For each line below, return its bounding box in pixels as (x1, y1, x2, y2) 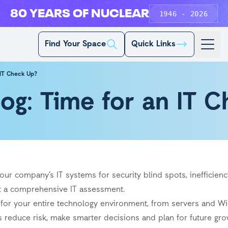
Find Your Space (45, 39, 106, 50)
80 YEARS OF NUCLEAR (10, 9, 149, 20)
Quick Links (131, 39, 176, 50)
